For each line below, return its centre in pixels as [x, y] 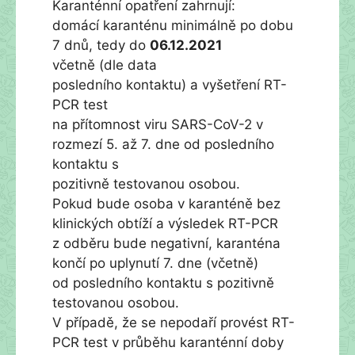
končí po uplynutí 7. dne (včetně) [155, 263]
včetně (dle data [105, 65]
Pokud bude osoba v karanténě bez [166, 203]
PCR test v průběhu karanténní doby [168, 342]
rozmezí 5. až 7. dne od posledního [163, 144]
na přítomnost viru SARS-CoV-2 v [158, 124]
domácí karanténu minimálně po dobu [173, 25]
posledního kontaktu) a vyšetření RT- [170, 84]
